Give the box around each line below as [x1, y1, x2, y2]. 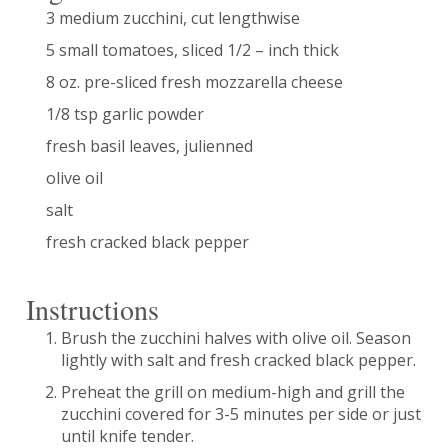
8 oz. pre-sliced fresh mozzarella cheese [45, 70, 343, 93]
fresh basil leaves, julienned [45, 134, 253, 157]
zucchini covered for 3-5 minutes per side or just [60, 403, 421, 426]
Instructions [25, 289, 159, 328]
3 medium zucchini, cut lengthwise [45, 6, 300, 29]
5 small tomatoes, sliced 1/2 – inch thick [45, 38, 339, 61]
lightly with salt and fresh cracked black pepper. [60, 349, 416, 372]
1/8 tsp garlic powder [45, 102, 204, 125]
